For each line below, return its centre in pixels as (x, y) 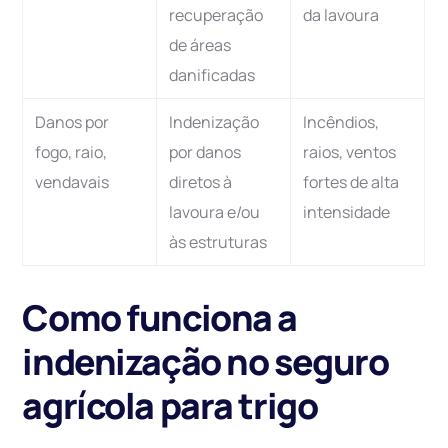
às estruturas (218, 242)
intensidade (347, 212)
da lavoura (341, 15)
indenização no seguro (205, 362)
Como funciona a (160, 318)
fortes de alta (351, 182)
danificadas (212, 75)
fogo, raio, (71, 152)
